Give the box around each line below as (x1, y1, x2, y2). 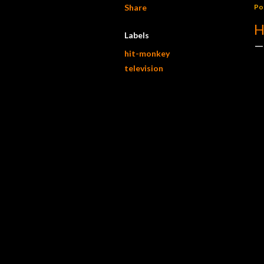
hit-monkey (124, 48, 170, 59)
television (124, 63, 163, 74)
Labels (124, 30, 149, 41)
